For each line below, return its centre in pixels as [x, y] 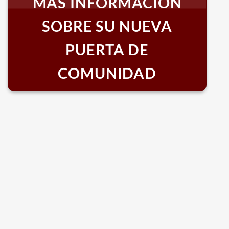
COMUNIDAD [107, 73]
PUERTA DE [107, 49]
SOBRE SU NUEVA [107, 26]
